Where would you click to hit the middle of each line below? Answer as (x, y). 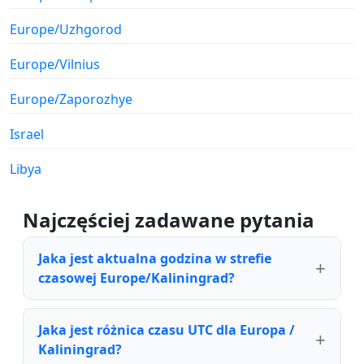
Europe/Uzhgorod (66, 30)
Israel (27, 134)
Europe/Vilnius (55, 65)
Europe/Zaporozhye (71, 100)
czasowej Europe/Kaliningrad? (136, 278)
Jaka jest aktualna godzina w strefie (155, 259)
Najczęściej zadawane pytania (169, 220)
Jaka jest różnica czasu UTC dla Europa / (167, 330)
